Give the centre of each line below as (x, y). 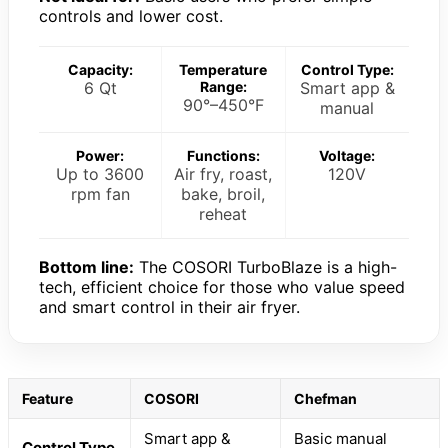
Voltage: (347, 156)
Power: (100, 156)
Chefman (325, 399)
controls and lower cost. (131, 16)
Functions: (223, 156)
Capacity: (100, 70)
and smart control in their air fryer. (169, 307)
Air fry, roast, (223, 174)
